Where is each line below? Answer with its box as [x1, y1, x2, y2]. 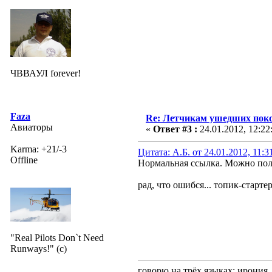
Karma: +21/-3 [10, 143, 67, 154]
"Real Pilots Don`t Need [10, 232, 104, 243]
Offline [10, 154, 38, 165]
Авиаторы [10, 121, 53, 132]
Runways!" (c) [10, 243, 67, 254]
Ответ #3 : [153, 123, 197, 134]
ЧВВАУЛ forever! [10, 67, 81, 78]
